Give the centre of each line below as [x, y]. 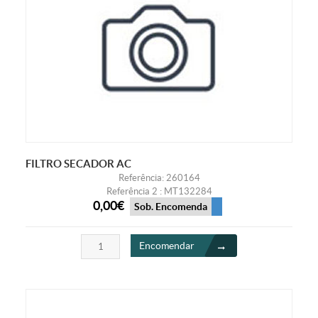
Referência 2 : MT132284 [159, 191]
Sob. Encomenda [170, 206]
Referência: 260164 [159, 177]
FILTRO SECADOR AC [78, 163]
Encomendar [167, 245]
